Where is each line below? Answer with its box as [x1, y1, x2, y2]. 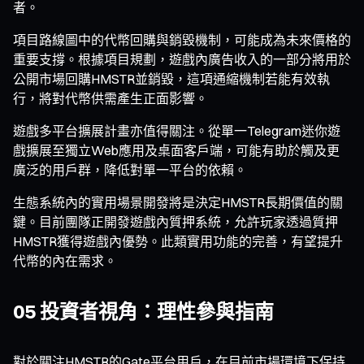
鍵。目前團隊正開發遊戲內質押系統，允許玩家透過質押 [13, 213, 338, 230]
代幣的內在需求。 [13, 252, 117, 269]
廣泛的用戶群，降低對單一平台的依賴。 [13, 161, 247, 178]
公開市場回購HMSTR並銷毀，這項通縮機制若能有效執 [13, 70, 330, 87]
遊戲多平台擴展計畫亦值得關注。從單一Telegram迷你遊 [13, 122, 340, 139]
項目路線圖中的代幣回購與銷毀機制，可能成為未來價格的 [13, 31, 351, 48]
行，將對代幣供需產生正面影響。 [13, 89, 208, 106]
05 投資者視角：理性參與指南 [13, 298, 274, 323]
